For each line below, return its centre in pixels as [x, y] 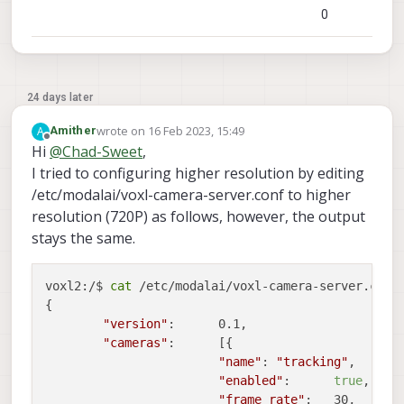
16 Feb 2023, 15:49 [196, 131]
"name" [240, 361]
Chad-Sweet [102, 151]
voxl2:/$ [78, 285]
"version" [135, 323]
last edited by [132, 138]
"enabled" [251, 380]
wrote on [122, 131]
